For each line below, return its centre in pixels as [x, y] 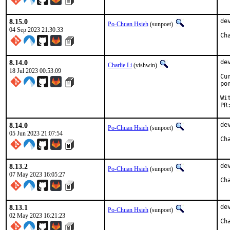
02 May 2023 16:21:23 [37, 216]
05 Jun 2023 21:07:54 [36, 133]
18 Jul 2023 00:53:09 [35, 71]
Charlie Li [120, 65]
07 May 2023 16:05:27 [37, 175]
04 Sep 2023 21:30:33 [36, 30]
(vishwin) [145, 65]
